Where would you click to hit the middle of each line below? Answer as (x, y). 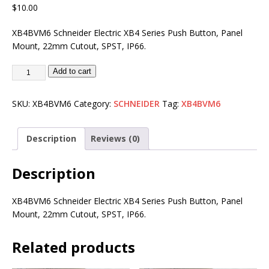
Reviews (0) (115, 138)
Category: (94, 103)
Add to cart (72, 71)
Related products (74, 247)
